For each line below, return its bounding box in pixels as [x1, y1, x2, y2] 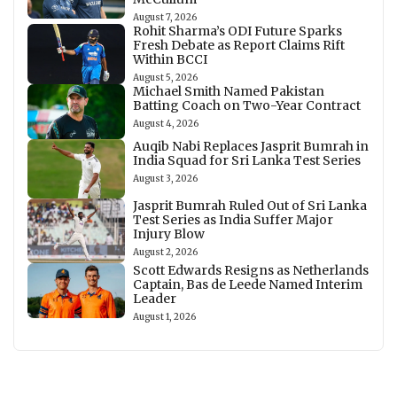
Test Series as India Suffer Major [132, 212, 333, 229]
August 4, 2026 [132, 118, 198, 130]
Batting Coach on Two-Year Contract [132, 97, 361, 114]
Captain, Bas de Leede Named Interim [132, 276, 362, 293]
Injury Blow [132, 226, 205, 243]
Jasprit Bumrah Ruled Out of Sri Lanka [132, 198, 367, 214]
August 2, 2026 [132, 246, 198, 259]
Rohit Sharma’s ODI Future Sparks [132, 23, 342, 40]
